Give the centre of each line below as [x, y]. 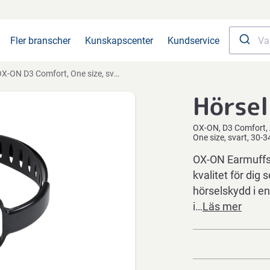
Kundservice [193, 40]
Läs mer [222, 206]
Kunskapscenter [119, 40]
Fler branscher [40, 40]
